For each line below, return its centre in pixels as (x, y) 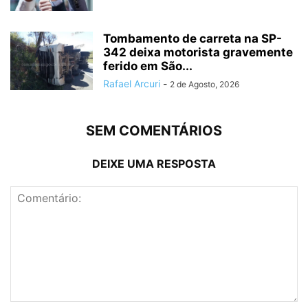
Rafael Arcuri (132, 84)
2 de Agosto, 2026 (205, 85)
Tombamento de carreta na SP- (192, 39)
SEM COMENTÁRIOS (154, 131)
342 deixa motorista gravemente (198, 53)
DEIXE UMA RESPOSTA (154, 164)
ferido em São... (148, 66)
